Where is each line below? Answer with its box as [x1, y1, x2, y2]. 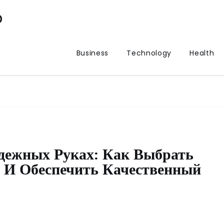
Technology [126, 48, 172, 58]
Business [76, 48, 109, 58]
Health [189, 48, 214, 58]
